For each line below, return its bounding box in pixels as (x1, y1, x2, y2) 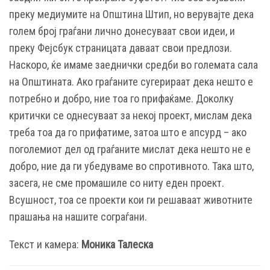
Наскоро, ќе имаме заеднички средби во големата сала (9, 58, 258, 71)
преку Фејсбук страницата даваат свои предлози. (9, 41, 232, 54)
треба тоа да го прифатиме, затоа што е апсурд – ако (9, 125, 246, 139)
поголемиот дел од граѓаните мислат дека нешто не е (9, 142, 251, 155)
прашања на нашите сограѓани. (9, 210, 147, 223)
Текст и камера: (9, 237, 81, 251)
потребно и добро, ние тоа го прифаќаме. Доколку (9, 92, 234, 105)
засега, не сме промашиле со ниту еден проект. (9, 176, 224, 189)
